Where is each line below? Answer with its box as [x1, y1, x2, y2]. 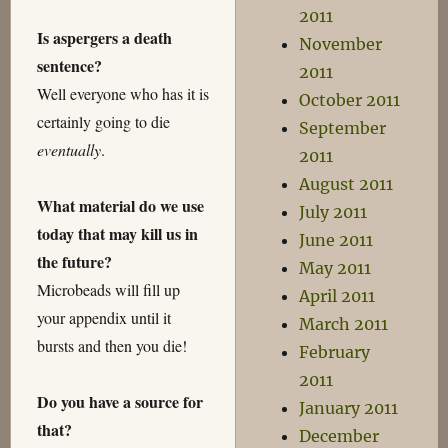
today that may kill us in [36, 222, 198, 246]
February [299, 342, 371, 362]
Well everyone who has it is [36, 83, 209, 105]
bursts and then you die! [36, 335, 187, 357]
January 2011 [299, 398, 399, 418]
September [299, 118, 387, 138]
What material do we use [36, 194, 204, 218]
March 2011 [299, 314, 389, 334]
